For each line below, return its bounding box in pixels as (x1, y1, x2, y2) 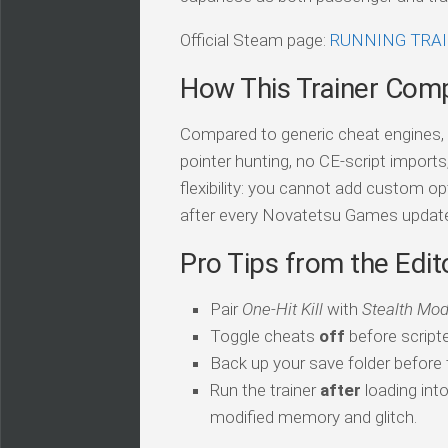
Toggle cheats (210, 325, 319, 346)
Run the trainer (210, 379, 320, 400)
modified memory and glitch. (210, 406, 417, 427)
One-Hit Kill (242, 298, 323, 319)
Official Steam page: (180, 29, 330, 50)
